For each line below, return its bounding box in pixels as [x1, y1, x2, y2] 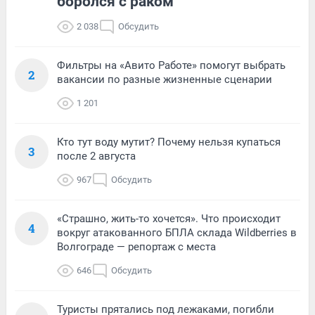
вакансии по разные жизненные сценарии [57, 72, 272, 86]
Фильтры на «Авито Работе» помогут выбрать [57, 58, 285, 72]
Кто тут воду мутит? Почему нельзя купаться [57, 135, 281, 148]
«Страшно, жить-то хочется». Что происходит [57, 212, 281, 225]
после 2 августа [57, 149, 136, 162]
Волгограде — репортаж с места [57, 240, 216, 253]
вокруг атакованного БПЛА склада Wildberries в [57, 226, 297, 239]
